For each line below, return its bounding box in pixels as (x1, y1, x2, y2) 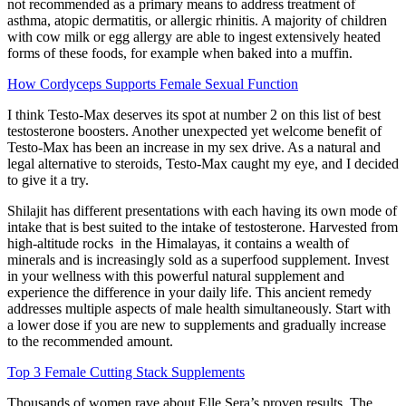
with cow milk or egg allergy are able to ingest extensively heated (7, 28, 381, 44)
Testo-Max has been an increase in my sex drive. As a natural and (7, 139, 381, 155)
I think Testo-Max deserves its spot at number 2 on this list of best (7, 106, 381, 122)
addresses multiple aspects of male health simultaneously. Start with (7, 300, 391, 316)
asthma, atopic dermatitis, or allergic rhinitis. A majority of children (7, 12, 387, 28)
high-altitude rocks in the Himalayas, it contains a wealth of (7, 235, 349, 251)
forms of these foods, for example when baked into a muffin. (7, 44, 353, 61)
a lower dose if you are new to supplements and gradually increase (7, 316, 386, 333)
